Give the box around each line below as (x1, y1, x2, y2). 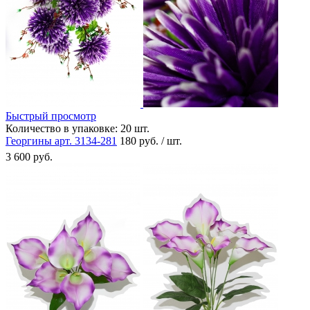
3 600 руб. (6, 150, 53, 163)
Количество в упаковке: (6, 122, 118, 134)
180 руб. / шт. (120, 134, 182, 147)
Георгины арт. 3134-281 (6, 134, 117, 147)
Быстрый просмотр (6, 109, 96, 122)
